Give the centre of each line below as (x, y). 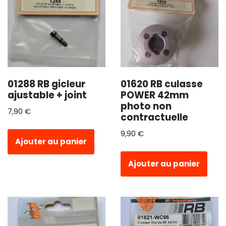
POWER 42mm (155, 95)
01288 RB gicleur (46, 84)
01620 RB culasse (162, 84)
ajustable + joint (47, 95)
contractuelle (154, 117)
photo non (146, 106)
